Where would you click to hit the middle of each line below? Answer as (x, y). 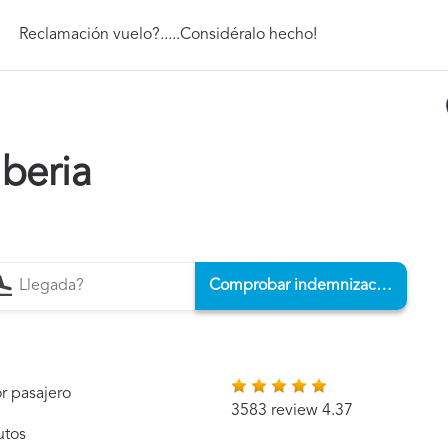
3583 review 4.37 (292, 411)
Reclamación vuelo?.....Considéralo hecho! (168, 34)
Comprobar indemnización (383, 286)
